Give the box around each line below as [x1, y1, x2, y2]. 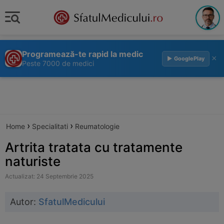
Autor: [10, 196, 38, 207]
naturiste [5, 153, 60, 169]
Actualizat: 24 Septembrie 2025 [5, 172, 93, 180]
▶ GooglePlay [167, 54, 204, 62]
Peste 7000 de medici [22, 59, 94, 67]
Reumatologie [75, 122, 119, 130]
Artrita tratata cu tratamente [5, 139, 182, 155]
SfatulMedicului [38, 196, 105, 207]
